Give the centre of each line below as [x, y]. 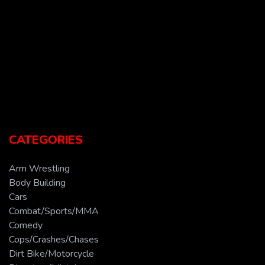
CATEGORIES [46, 140]
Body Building [37, 183]
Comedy [26, 226]
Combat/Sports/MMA [54, 211]
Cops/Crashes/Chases [54, 240]
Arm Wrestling [39, 169]
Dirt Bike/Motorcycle [51, 254]
